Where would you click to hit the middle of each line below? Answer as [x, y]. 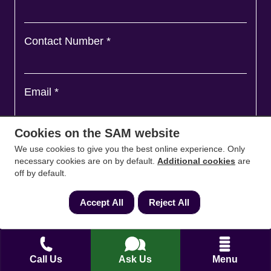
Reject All [169, 202]
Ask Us [135, 259]
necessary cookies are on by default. [86, 161]
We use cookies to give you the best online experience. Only [130, 149]
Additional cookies [196, 161]
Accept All [101, 202]
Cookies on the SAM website [97, 133]
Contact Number [65, 41]
